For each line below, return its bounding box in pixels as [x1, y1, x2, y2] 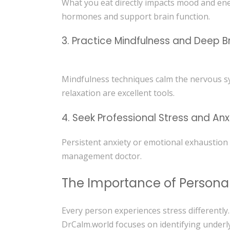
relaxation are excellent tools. [62, 87, 175, 99]
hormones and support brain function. [62, 10, 210, 22]
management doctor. [62, 150, 142, 162]
